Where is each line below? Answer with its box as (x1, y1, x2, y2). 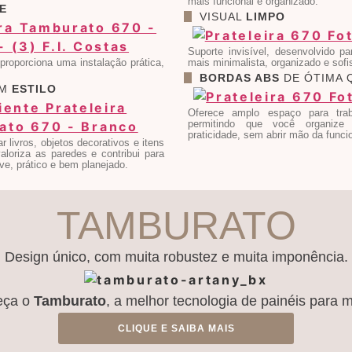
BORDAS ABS (200, 71, 280, 85)
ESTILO (12, 82, 57, 96)
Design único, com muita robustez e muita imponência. (4, 249, 348, 266)
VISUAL (200, 10, 246, 24)
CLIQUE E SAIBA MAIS (117, 322, 235, 334)
